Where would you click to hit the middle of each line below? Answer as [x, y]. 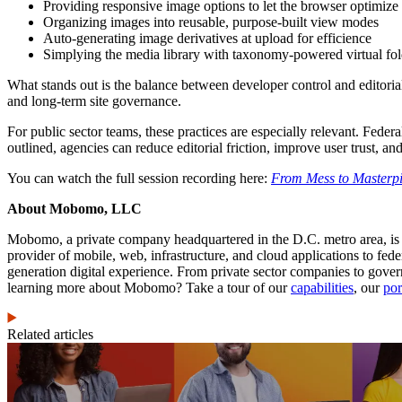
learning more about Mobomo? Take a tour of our [149, 287]
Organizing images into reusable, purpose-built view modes [211, 22]
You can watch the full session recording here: [139, 178]
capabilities [322, 287]
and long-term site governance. [94, 100]
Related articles [50, 334]
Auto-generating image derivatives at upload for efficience [207, 38]
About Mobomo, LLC [74, 208]
